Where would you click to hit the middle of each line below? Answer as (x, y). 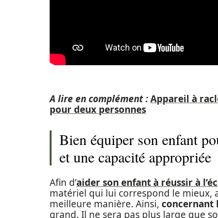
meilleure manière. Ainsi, (106, 204)
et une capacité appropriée (135, 157)
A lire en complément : (99, 99)
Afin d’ (63, 182)
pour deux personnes (98, 109)
